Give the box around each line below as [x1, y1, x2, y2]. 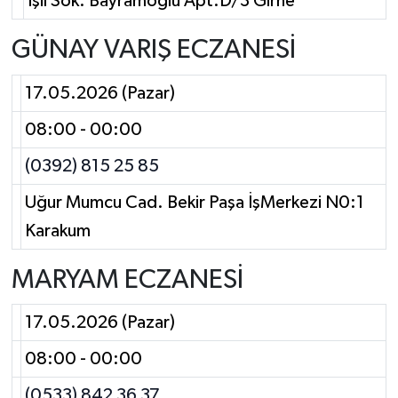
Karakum [25, 221, 91, 240]
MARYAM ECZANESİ [11, 266, 243, 294]
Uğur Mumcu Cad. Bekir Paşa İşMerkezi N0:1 [25, 193, 364, 211]
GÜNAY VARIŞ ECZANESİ [11, 36, 296, 65]
